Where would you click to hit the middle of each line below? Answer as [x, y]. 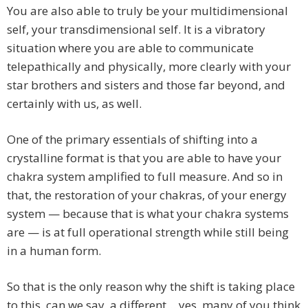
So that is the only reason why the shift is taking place [151, 287]
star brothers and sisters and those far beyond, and [146, 85]
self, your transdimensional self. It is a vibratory [136, 30]
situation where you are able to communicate [130, 48]
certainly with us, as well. [74, 104]
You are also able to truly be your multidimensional [147, 11]
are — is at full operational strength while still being [148, 232]
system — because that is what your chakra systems [148, 214]
